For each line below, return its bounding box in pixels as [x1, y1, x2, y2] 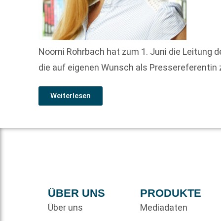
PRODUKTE [140, 187, 201, 200]
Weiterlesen [50, 91, 91, 101]
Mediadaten [140, 202, 187, 213]
